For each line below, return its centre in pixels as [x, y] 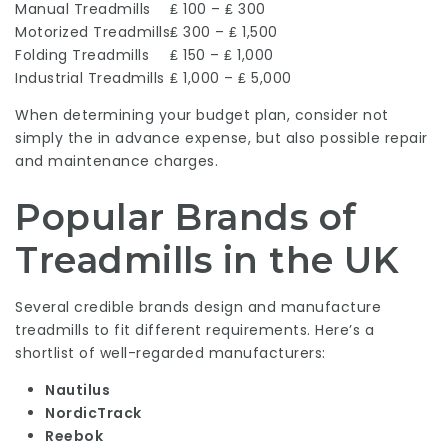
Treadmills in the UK [207, 260]
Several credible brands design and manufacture [198, 307]
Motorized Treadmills [92, 32]
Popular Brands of [186, 217]
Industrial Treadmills [90, 78]
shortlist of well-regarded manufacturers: [170, 353]
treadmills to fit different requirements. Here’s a [194, 330]
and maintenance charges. [116, 161]
